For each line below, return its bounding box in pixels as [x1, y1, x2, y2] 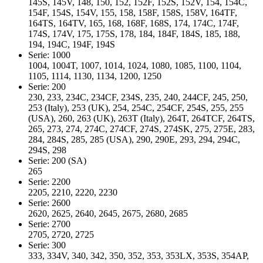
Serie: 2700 [28, 219, 96, 230]
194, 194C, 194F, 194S [28, 39, 115, 50]
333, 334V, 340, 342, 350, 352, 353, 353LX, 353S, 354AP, [28, 251, 249, 261]
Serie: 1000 [28, 50, 96, 60]
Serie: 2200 [28, 177, 96, 187]
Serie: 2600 [28, 198, 96, 208]
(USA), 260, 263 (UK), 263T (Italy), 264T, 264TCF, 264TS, [28, 113, 255, 124]
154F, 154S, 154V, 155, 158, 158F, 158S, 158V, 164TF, [28, 8, 237, 18]
